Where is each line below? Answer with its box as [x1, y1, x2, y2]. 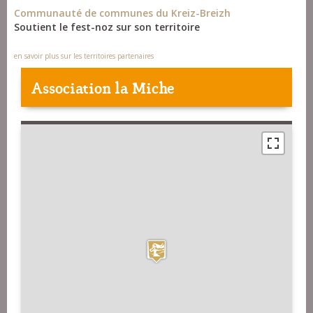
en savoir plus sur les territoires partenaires [14, 51, 154, 61]
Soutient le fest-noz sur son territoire [14, 20, 200, 34]
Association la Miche [31, 76, 175, 99]
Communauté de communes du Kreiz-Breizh [14, 6, 231, 20]
